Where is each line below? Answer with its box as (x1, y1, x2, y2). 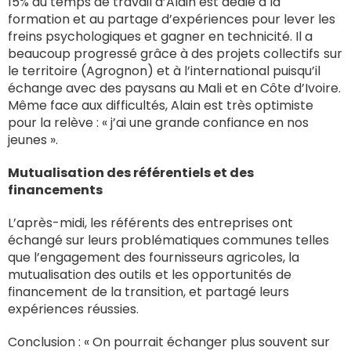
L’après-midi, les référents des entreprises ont (8, 213, 293, 232)
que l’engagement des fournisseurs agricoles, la (8, 248, 299, 266)
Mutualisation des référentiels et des (8, 163, 254, 182)
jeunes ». (8, 130, 58, 149)
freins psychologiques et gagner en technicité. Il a (8, 27, 313, 45)
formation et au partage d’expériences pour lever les (8, 9, 335, 28)
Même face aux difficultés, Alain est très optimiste (8, 96, 313, 114)
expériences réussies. (8, 299, 142, 318)
